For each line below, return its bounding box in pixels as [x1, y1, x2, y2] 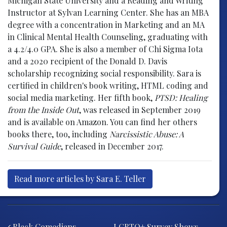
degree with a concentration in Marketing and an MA [8, 19, 205, 30]
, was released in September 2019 [79, 104, 201, 115]
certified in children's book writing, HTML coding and [8, 80, 208, 91]
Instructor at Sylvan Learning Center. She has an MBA [8, 7, 209, 18]
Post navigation [7, 202, 124, 224]
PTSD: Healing [155, 92, 207, 103]
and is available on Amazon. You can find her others [8, 116, 197, 127]
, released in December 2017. [61, 140, 164, 152]
